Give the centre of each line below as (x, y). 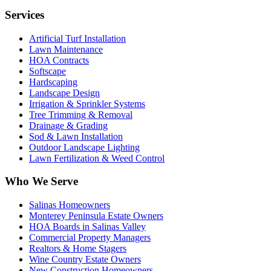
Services (24, 15)
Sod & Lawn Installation (76, 136)
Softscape (47, 71)
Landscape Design (64, 93)
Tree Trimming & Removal (81, 114)
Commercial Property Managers (90, 237)
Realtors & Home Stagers (78, 248)
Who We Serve (41, 181)
